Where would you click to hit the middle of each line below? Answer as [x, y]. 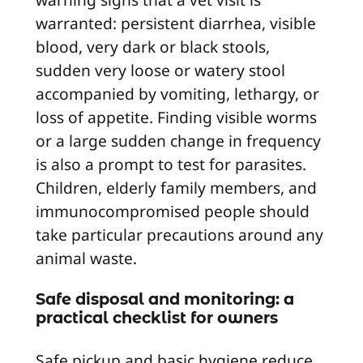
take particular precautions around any [179, 234]
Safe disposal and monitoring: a [164, 299]
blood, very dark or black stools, [152, 46]
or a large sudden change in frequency [178, 140]
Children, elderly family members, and [176, 187]
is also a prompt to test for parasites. [171, 164]
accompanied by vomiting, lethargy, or [177, 93]
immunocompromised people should [172, 211]
